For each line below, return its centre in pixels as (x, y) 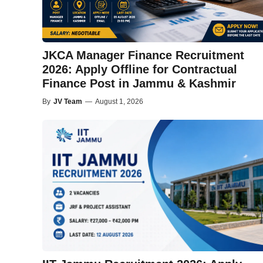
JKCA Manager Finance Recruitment (143, 55)
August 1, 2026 (119, 101)
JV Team (68, 101)
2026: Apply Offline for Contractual (140, 69)
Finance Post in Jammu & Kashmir (139, 83)
